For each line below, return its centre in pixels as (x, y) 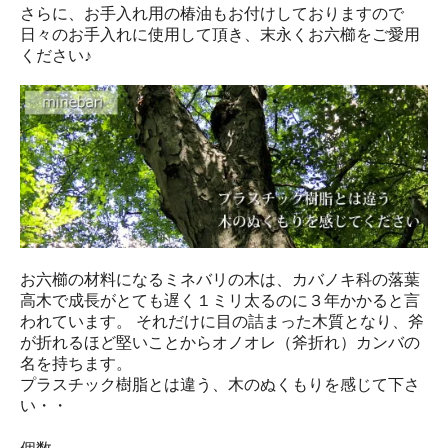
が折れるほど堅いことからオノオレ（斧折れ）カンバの (220, 342)
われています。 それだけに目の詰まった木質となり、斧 (222, 321)
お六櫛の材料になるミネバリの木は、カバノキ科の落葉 (220, 279)
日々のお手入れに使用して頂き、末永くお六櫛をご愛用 (220, 34)
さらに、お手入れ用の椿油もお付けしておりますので (212, 13)
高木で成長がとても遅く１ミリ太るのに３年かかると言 (220, 300)
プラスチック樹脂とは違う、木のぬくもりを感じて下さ (220, 384)
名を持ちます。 (76, 363)
